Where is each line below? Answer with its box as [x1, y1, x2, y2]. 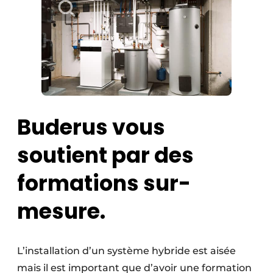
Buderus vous [17, 112, 165, 142]
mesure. [17, 196, 105, 226]
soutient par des [17, 140, 194, 170]
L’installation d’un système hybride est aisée [17, 244, 236, 257]
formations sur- [17, 168, 191, 198]
